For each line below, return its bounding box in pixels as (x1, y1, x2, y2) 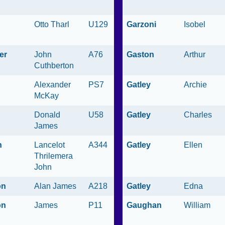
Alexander (34, 80, 71, 89)
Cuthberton (34, 61, 74, 70)
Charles (184, 110, 212, 120)
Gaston (127, 50, 154, 59)
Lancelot (34, 141, 65, 150)
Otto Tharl (34, 20, 69, 29)
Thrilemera (34, 152, 73, 161)
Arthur (184, 50, 209, 59)
